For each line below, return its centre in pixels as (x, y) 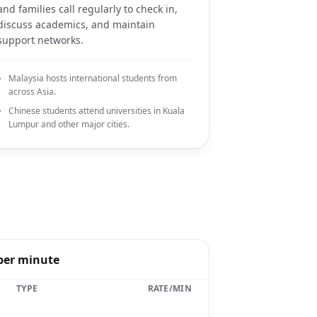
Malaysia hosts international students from (92, 78)
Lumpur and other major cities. (69, 124)
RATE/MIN (169, 288)
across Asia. (32, 92)
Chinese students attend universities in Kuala (96, 111)
